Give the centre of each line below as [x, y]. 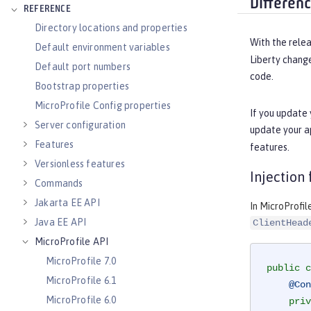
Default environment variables [102, 47]
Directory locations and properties [111, 28]
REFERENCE [47, 9]
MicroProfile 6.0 [81, 300]
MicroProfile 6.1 [81, 280]
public [283, 268]
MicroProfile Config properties [103, 106]
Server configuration [80, 125]
